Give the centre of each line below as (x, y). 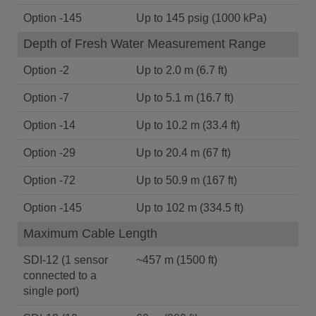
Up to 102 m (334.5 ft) (190, 208)
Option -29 (49, 153)
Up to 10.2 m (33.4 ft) (188, 125)
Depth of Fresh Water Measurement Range (145, 44)
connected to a (60, 275)
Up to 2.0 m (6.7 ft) (182, 70)
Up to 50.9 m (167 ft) (187, 180)
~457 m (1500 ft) (177, 260)
